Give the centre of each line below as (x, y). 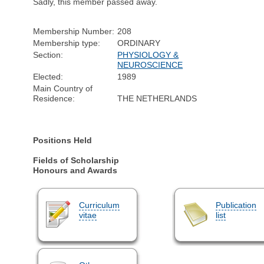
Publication (236, 205)
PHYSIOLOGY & (148, 55)
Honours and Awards (75, 170)
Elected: (48, 76)
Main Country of (63, 88)
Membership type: (67, 43)
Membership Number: (74, 31)
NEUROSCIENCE (150, 65)
